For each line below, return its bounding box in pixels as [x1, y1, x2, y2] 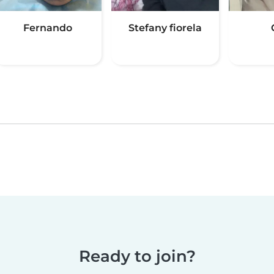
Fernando [23, 22, 72, 34]
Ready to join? [78, 246, 196, 266]
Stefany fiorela [128, 22, 202, 34]
